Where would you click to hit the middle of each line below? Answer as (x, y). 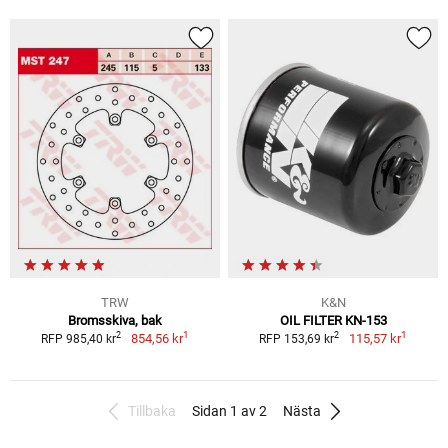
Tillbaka (151, 410)
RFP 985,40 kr (79, 338)
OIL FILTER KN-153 (333, 320)
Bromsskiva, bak (115, 320)
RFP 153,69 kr (297, 338)
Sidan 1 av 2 (229, 410)
